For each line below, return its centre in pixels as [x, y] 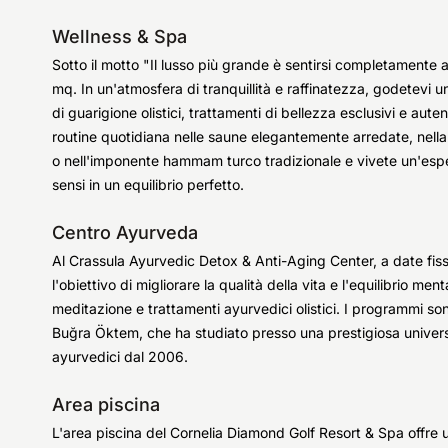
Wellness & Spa [119, 36]
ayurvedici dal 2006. [120, 356]
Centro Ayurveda [125, 232]
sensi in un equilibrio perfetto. [148, 184]
